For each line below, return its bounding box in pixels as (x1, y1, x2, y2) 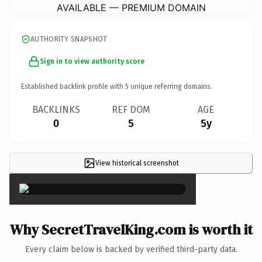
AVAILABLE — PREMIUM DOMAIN (56, 1, 206, 13)
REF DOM (112, 104, 150, 115)
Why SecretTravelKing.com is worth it (9, 219, 253, 239)
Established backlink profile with (21, 82, 125, 91)
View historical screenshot (95, 158, 179, 167)
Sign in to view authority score (40, 57, 144, 65)
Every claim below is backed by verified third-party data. (25, 244, 237, 254)
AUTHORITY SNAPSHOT (30, 35, 108, 43)
